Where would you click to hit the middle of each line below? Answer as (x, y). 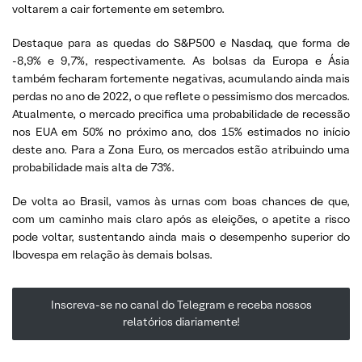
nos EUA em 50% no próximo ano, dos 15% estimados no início (181, 132)
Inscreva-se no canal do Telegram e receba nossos (181, 305)
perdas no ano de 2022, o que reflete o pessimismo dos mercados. (181, 96)
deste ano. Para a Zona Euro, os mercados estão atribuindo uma (181, 149)
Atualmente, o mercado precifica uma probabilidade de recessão (181, 114)
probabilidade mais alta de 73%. (93, 167)
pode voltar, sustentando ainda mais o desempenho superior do (181, 237)
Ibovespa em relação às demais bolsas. (112, 255)
